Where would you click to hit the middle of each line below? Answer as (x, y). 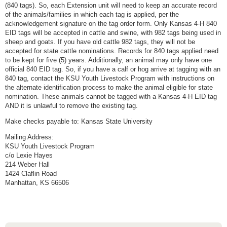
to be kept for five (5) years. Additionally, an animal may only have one (108, 60)
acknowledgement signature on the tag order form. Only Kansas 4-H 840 (111, 24)
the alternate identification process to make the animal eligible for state (109, 88)
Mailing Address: (29, 137)
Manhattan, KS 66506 (37, 183)
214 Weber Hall (27, 165)
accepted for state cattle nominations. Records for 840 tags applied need (112, 51)
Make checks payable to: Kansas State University (79, 122)
